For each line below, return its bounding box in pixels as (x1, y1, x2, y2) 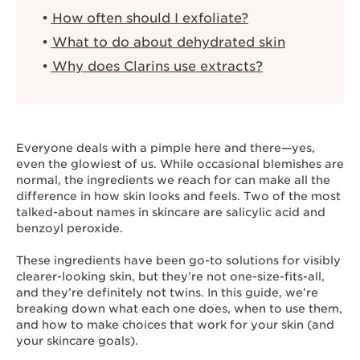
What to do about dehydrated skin (48, 35, 285, 50)
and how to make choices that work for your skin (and (16, 318, 334, 331)
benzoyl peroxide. (16, 222, 126, 235)
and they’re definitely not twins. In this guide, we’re (16, 286, 318, 299)
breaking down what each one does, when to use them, (16, 302, 342, 315)
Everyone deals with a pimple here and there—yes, (16, 141, 315, 154)
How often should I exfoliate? (48, 10, 248, 26)
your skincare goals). (16, 334, 141, 347)
